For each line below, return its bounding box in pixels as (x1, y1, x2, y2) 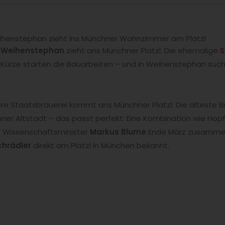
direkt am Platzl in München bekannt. (31, 140, 169, 151)
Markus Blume (90, 126, 146, 137)
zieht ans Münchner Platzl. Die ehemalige (64, 45, 220, 56)
